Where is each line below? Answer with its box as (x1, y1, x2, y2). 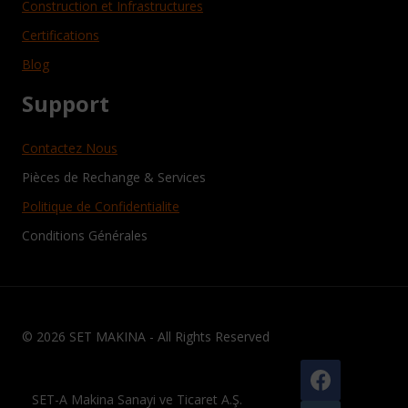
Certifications (22, 26, 99, 45)
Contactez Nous (22, 139, 117, 158)
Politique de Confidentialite (22, 198, 179, 216)
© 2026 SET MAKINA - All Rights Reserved (22, 328, 270, 346)
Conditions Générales (22, 227, 148, 245)
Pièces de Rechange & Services (22, 168, 206, 187)
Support (22, 88, 109, 119)
